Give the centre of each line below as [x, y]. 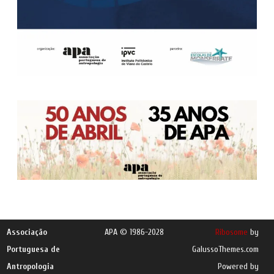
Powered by [238, 266]
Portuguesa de [34, 249]
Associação [27, 232]
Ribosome [231, 232]
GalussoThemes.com [225, 249]
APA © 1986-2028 [134, 232]
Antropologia [31, 266]
